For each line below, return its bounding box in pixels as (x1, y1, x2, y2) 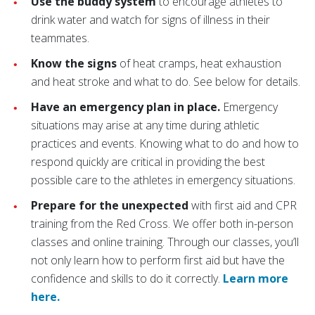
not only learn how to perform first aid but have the (31, 252, 285, 268)
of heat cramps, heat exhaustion (117, 56, 281, 71)
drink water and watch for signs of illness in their (31, 12, 270, 27)
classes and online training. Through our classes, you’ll (31, 234, 299, 250)
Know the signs (31, 56, 117, 71)
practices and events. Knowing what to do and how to (31, 136, 299, 151)
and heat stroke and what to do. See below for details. (31, 74, 300, 89)
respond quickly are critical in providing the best (31, 154, 265, 169)
